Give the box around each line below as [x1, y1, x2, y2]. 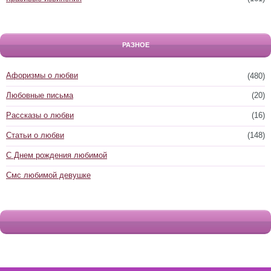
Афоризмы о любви [6, 71, 78, 80]
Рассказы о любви [6, 111, 74, 120]
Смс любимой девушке [6, 171, 91, 180]
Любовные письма [6, 91, 73, 100]
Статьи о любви [6, 131, 64, 140]
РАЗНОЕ [122, 41, 149, 48]
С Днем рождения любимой [6, 151, 107, 160]
